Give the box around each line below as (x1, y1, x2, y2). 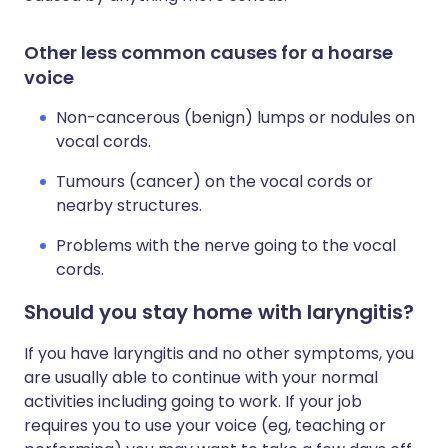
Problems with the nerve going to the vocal (56, 234, 396, 257)
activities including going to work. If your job (24, 390, 362, 413)
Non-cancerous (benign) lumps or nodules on (56, 106, 415, 129)
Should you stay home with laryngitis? (24, 298, 414, 326)
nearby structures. (56, 194, 202, 217)
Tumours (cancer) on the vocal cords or (56, 170, 373, 193)
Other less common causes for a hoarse (24, 40, 393, 65)
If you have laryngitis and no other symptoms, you (24, 342, 414, 365)
